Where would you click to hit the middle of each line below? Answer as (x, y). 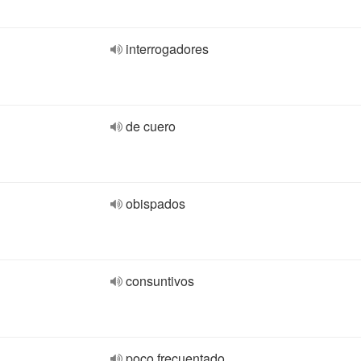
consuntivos (160, 281)
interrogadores (167, 49)
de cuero (151, 126)
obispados (156, 203)
